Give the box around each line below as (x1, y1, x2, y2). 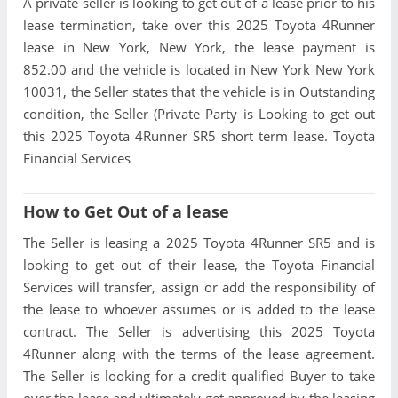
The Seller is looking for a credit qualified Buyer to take (23, 367, 375, 386)
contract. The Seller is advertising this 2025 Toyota (23, 322, 375, 341)
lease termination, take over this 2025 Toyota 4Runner (23, 16, 375, 35)
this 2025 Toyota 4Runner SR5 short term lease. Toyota (23, 127, 375, 146)
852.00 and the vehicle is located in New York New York (23, 60, 375, 79)
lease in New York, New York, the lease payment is (23, 38, 375, 57)
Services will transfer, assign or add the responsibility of (23, 278, 375, 297)
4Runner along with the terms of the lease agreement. (23, 345, 375, 363)
